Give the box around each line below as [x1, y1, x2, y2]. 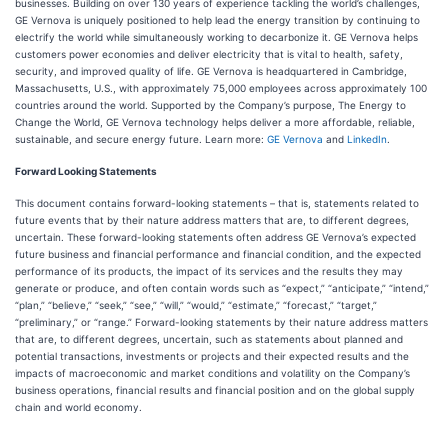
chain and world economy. [15, 401, 142, 413]
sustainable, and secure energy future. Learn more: [15, 133, 267, 145]
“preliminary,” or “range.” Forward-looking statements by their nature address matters [15, 316, 428, 328]
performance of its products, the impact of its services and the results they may [15, 265, 403, 277]
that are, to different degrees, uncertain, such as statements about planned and [15, 333, 403, 345]
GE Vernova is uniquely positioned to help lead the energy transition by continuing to [15, 14, 420, 26]
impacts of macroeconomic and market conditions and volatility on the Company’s [15, 367, 410, 379]
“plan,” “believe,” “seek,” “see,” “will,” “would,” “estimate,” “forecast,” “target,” [15, 299, 377, 311]
